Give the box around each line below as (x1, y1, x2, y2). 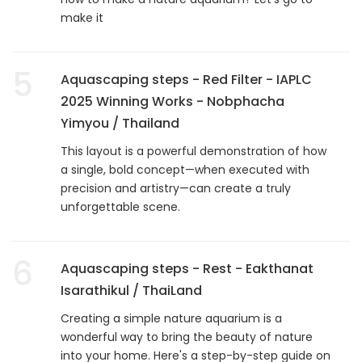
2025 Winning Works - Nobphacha (61, 91, 284, 111)
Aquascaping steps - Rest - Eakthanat (61, 259, 314, 278)
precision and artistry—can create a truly (61, 179, 291, 196)
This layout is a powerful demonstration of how (61, 142, 326, 159)
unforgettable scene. (61, 198, 180, 215)
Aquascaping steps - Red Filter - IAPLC (61, 69, 312, 89)
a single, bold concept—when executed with (61, 161, 309, 178)
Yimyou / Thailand (61, 113, 179, 133)
